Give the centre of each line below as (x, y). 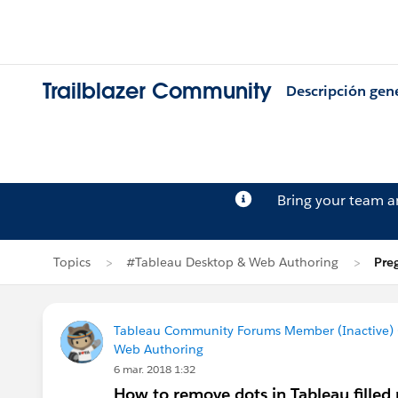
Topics (72, 262)
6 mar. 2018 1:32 (155, 369)
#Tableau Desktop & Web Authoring (232, 262)
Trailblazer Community (157, 92)
